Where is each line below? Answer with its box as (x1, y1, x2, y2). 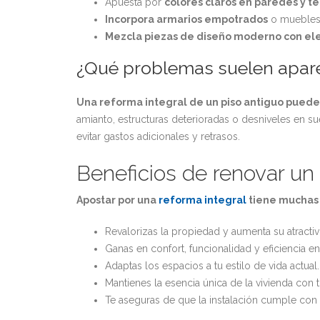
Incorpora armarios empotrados (105, 14, 268, 25)
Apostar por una (76, 194, 159, 206)
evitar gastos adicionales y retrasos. (76, 131, 240, 142)
